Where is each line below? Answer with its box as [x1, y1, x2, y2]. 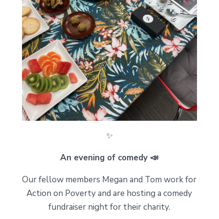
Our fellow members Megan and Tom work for [22, 174, 197, 186]
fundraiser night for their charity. [48, 201, 171, 213]
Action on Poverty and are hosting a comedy [26, 188, 193, 199]
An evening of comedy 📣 [60, 152, 159, 164]
